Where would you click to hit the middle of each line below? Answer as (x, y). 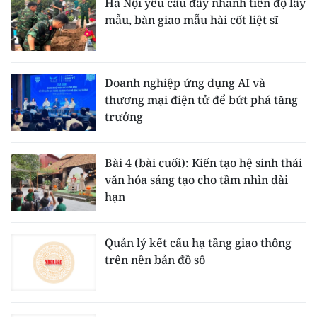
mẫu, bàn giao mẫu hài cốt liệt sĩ (191, 19)
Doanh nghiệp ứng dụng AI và (185, 82)
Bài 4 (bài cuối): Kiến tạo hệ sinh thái (203, 162)
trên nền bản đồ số (155, 259)
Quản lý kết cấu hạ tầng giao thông (198, 242)
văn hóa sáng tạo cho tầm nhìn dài (196, 179)
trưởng (124, 116)
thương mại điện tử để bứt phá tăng (201, 99)
